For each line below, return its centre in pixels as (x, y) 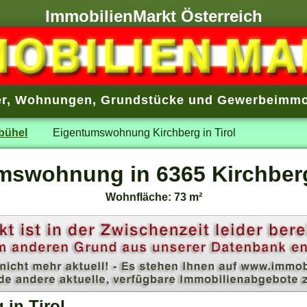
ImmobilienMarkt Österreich (153, 16)
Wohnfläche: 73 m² (153, 197)
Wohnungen (53, 100)
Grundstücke (142, 100)
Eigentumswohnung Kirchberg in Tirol (144, 133)
